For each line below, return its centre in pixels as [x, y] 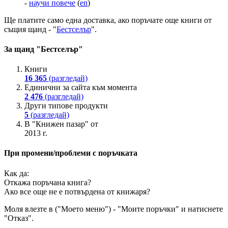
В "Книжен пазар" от [61, 124]
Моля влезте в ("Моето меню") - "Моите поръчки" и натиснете [113, 209]
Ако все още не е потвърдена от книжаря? [77, 191]
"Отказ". [19, 218]
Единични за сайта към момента [81, 88]
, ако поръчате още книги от [163, 20]
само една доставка [81, 20]
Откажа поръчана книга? [48, 182]
